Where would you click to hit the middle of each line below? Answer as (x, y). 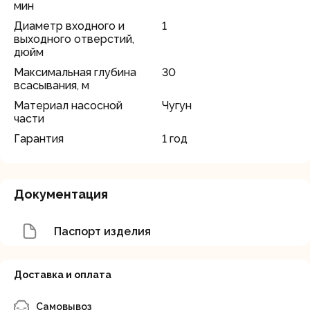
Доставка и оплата (63, 275)
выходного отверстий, (74, 39)
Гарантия (39, 139)
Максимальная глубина (75, 72)
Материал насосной (68, 106)
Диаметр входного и (69, 26)
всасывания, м (52, 85)
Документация (61, 194)
